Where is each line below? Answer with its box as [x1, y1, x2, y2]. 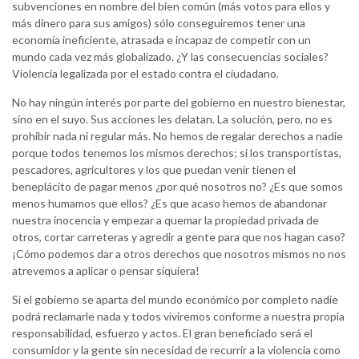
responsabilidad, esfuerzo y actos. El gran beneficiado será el [12, 326, 313, 341]
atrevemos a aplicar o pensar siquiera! [12, 264, 200, 278]
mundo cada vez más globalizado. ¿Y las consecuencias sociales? [12, 50, 329, 64]
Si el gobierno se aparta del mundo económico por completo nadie [12, 292, 338, 307]
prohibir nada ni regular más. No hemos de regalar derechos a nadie [12, 129, 343, 143]
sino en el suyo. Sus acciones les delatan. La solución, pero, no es [12, 112, 333, 127]
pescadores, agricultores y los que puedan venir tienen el [12, 163, 296, 177]
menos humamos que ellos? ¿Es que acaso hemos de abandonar [12, 196, 327, 211]
